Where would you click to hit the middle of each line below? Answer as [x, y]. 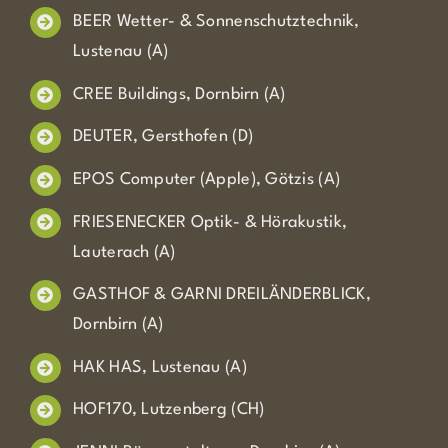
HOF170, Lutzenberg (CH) [169, 410]
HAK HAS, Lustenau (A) [160, 367]
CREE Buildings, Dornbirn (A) [179, 94]
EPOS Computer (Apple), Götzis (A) [207, 179]
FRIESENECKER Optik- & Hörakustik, [210, 222]
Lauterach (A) [124, 252]
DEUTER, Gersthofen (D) [163, 137]
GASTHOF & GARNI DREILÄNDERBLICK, [222, 295]
